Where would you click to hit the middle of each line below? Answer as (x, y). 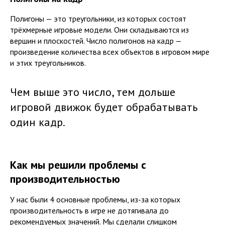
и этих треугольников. (48, 63)
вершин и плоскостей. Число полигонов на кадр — (96, 40)
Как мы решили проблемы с (78, 164)
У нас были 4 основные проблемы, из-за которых (95, 199)
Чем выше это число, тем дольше (93, 92)
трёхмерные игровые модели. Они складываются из (99, 29)
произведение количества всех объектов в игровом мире (110, 51)
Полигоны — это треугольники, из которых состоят (98, 18)
